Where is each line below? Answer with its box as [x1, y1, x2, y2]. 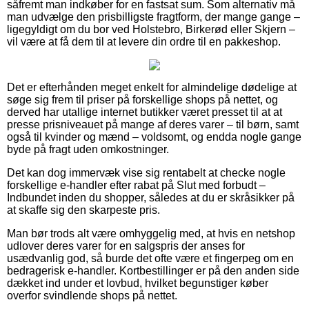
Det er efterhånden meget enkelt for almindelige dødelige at [7, 81, 297, 93]
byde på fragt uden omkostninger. [7, 143, 169, 155]
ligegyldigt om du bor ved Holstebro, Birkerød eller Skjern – [7, 23, 295, 35]
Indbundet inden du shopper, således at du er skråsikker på [7, 191, 295, 203]
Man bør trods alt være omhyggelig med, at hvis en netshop [7, 227, 295, 239]
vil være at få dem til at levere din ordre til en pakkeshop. [7, 35, 281, 48]
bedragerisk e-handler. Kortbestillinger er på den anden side [7, 264, 299, 277]
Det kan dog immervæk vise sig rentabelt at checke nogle [7, 166, 286, 179]
